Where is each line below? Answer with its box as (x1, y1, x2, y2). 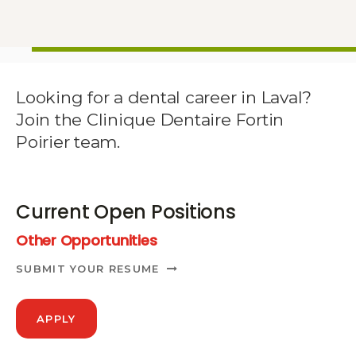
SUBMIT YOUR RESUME (16, 261, 160, 275)
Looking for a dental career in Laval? (16, 87, 312, 107)
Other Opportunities (16, 230, 157, 250)
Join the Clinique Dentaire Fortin (16, 109, 284, 130)
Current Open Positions (16, 198, 236, 225)
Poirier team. (16, 131, 120, 152)
